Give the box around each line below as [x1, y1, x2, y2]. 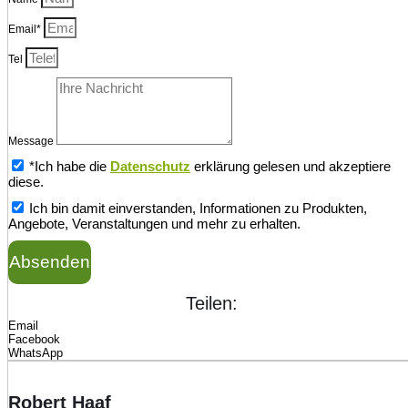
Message [8, 135, 56, 148]
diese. [8, 174, 44, 190]
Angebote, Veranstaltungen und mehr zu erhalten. [8, 216, 301, 232]
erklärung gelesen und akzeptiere [190, 158, 391, 175]
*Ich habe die [29, 158, 110, 175]
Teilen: [185, 293, 238, 314]
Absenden [9, 252, 90, 272]
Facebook [8, 332, 60, 347]
